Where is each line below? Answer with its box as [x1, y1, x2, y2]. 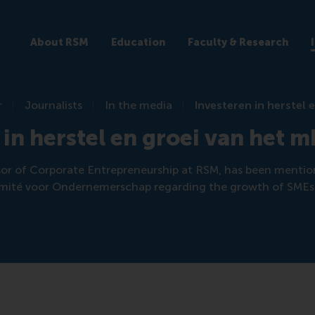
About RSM [30, 35, 89, 49]
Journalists [25, 98, 83, 112]
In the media [105, 98, 173, 112]
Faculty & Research [187, 35, 288, 49]
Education [110, 35, 165, 49]
